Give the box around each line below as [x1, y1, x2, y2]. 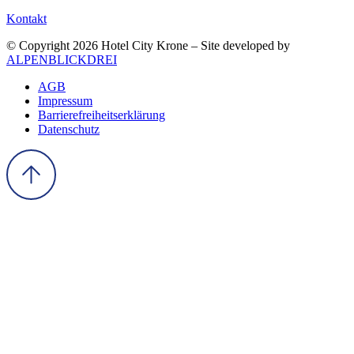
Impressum [38, 94, 92, 108]
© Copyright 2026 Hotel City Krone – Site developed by [6, 39, 290, 53]
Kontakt [6, 12, 47, 26]
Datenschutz [38, 122, 100, 137]
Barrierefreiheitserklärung [38, 108, 165, 122]
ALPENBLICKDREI [6, 53, 117, 67]
